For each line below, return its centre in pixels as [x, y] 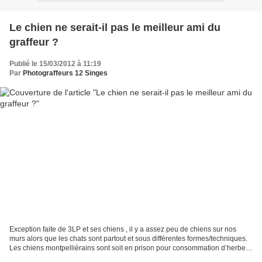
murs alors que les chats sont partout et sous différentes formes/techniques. [128, 239]
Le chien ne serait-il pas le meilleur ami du [115, 27]
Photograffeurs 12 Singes [65, 73]
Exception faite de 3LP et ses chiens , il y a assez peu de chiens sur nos [123, 230]
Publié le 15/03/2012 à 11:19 [55, 63]
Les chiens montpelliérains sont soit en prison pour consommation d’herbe [127, 248]
